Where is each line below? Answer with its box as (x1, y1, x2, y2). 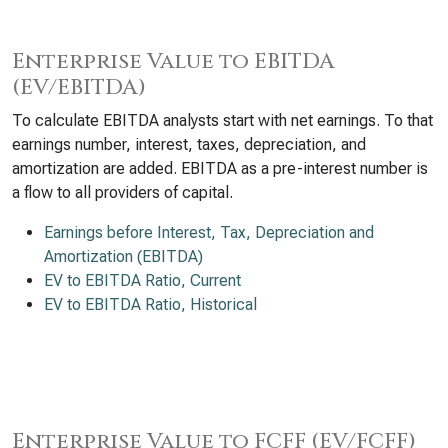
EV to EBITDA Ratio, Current (44, 271, 241, 290)
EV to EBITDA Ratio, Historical (44, 295, 257, 314)
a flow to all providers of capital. (12, 183, 233, 202)
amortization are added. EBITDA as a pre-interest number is (12, 159, 428, 178)
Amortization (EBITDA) (44, 247, 203, 266)
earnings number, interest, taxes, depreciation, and (12, 135, 366, 154)
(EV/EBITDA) (12, 73, 146, 102)
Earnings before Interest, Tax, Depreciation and (44, 223, 374, 242)
